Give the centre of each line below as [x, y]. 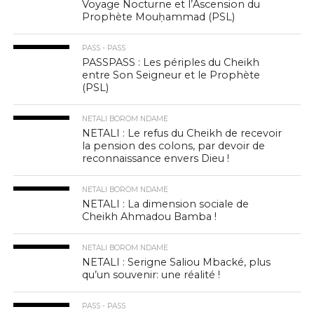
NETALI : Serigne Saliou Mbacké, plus [177, 262]
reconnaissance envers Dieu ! [156, 158]
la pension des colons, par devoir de [174, 146]
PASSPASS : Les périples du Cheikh [171, 62]
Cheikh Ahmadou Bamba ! [150, 217]
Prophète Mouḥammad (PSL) [159, 17]
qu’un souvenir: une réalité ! [151, 275]
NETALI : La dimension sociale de [166, 204]
